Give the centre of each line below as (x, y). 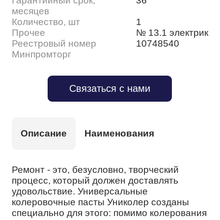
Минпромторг (42, 54)
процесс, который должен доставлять (95, 180)
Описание (44, 133)
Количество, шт (46, 22)
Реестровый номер (54, 43)
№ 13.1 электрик (172, 32)
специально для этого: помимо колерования (110, 213)
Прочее (29, 32)
